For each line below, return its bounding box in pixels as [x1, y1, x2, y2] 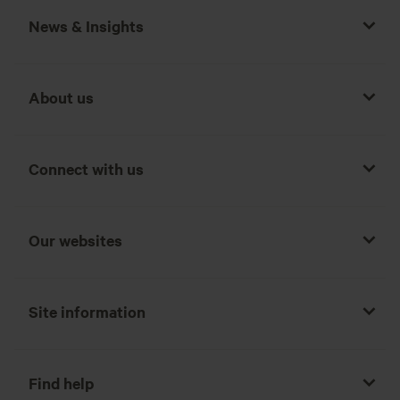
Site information [29, 300, 146, 322]
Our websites [29, 229, 122, 251]
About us [29, 86, 94, 108]
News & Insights [29, 14, 144, 37]
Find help [29, 371, 94, 394]
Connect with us [29, 157, 144, 179]
